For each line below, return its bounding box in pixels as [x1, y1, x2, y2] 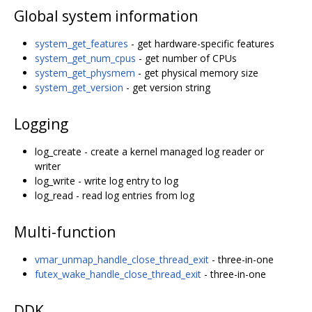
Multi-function [14, 221, 116, 242]
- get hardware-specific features [128, 37, 274, 51]
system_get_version [35, 81, 123, 95]
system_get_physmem [35, 66, 135, 80]
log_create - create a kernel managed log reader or [35, 144, 264, 158]
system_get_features [35, 37, 128, 51]
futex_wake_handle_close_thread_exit [35, 267, 201, 281]
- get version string [123, 81, 210, 95]
